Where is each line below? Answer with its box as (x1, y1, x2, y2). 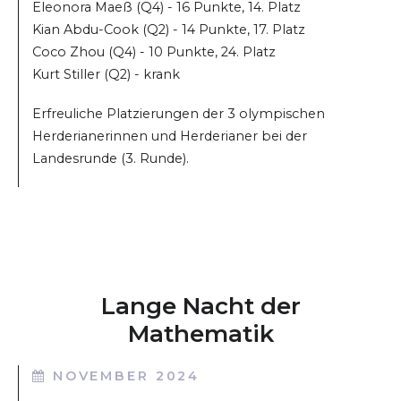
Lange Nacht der (100, 292, 301, 321)
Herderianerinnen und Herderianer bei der (32, 128, 307, 145)
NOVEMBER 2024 (52, 368, 200, 385)
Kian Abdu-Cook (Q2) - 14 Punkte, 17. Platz (32, 21, 305, 38)
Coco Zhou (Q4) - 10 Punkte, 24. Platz (32, 43, 276, 60)
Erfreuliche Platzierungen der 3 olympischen (32, 106, 325, 123)
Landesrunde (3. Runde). (32, 150, 189, 167)
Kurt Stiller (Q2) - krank (32, 65, 180, 82)
